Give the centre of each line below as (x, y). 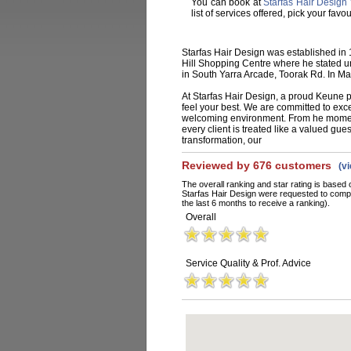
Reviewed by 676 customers (258, 165)
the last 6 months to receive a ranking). (256, 203)
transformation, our (223, 140)
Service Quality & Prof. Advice (248, 263)
